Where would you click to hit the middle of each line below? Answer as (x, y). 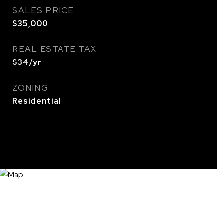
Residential (37, 101)
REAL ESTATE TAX (54, 49)
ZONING (30, 88)
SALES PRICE (43, 10)
